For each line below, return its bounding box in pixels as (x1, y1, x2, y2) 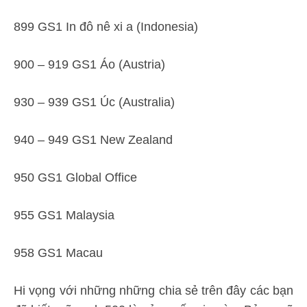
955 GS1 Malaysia (14, 208, 114, 222)
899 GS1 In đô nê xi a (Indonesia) (14, 20, 198, 34)
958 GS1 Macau (14, 246, 103, 260)
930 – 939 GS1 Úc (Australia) (14, 95, 175, 109)
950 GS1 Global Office (14, 171, 137, 184)
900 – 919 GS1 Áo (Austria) (14, 58, 165, 71)
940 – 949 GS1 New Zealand (14, 133, 173, 147)
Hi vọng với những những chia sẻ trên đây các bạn (14, 284, 293, 297)
